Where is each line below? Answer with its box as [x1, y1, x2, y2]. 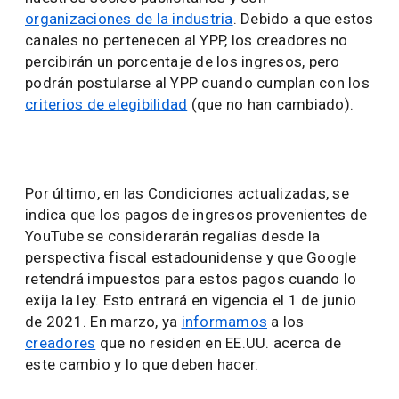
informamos [181, 313, 267, 330]
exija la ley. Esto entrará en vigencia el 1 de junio [25, 291, 356, 309]
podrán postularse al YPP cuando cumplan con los [25, 74, 370, 92]
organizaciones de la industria [25, 10, 233, 28]
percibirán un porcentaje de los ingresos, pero [25, 53, 340, 70]
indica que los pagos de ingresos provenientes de [25, 206, 367, 224]
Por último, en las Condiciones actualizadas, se [25, 184, 349, 202]
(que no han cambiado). [187, 95, 354, 113]
